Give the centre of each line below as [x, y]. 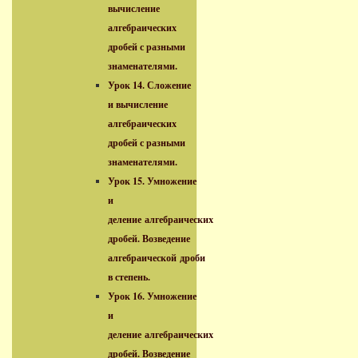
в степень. [129, 277]
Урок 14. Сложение [149, 85]
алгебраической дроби [157, 258]
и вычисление [138, 104]
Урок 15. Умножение [152, 181]
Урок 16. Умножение [152, 296]
